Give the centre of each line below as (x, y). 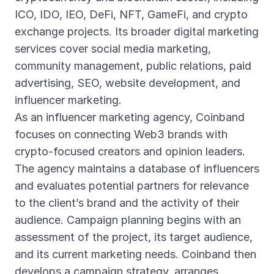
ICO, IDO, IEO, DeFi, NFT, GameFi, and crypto (131, 14)
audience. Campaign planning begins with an (128, 220)
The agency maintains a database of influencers (137, 168)
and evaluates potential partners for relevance (132, 186)
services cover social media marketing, (113, 49)
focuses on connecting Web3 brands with (121, 134)
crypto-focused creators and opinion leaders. (130, 151)
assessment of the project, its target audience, (134, 237)
